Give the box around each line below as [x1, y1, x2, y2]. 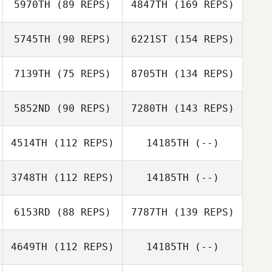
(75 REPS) [50, 68, 111, 80]
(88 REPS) [50, 206, 111, 218]
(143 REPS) [167, 103, 234, 114]
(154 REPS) [167, 33, 234, 45]
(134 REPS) [167, 68, 234, 80]
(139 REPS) [167, 206, 234, 218]
